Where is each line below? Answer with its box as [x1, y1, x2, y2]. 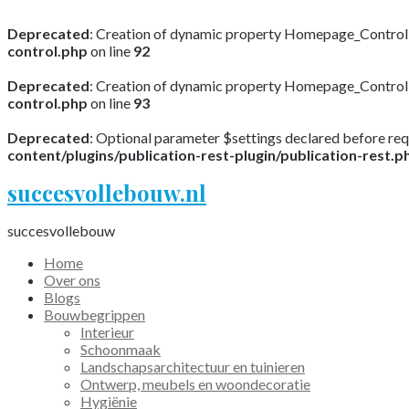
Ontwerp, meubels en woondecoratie [80, 375, 310, 393]
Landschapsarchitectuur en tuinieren [80, 358, 305, 376]
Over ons [44, 271, 100, 289]
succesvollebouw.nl [7, 178, 206, 208]
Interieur [80, 323, 134, 341]
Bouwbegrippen [44, 306, 145, 324]
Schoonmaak [80, 341, 161, 359]
